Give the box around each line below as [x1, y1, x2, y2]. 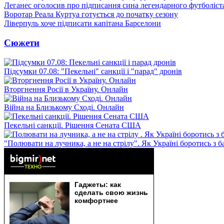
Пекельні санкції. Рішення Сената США [4, 120, 141, 129]
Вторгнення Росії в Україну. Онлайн [4, 84, 128, 93]
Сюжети [4, 37, 39, 48]
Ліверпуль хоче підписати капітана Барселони [4, 19, 161, 28]
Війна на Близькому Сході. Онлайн [4, 102, 124, 111]
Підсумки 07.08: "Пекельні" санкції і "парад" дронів [4, 66, 182, 75]
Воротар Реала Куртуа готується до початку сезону [4, 10, 178, 19]
